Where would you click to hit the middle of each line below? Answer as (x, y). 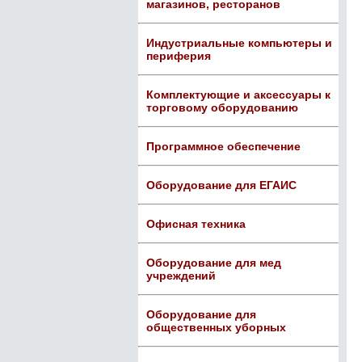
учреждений (181, 276)
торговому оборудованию (222, 107)
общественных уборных (216, 327)
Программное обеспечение (223, 146)
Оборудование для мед (214, 263)
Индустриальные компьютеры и (239, 43)
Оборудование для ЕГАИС (221, 185)
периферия (179, 56)
